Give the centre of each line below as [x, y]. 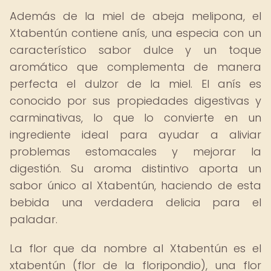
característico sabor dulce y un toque [135, 50]
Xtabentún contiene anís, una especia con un [135, 33]
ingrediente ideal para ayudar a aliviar [135, 135]
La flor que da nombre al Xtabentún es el [135, 248]
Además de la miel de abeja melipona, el [135, 16]
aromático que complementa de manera [135, 67]
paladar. [34, 219]
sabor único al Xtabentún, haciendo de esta [135, 185]
